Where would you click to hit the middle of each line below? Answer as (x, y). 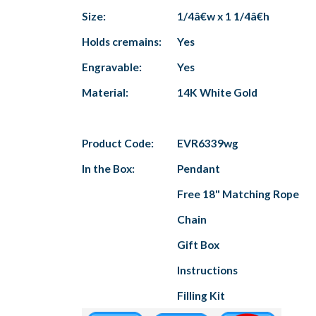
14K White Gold (217, 92)
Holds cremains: (122, 41)
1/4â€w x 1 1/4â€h (223, 16)
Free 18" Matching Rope (238, 194)
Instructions (207, 270)
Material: (105, 92)
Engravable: (112, 67)
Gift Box (198, 244)
